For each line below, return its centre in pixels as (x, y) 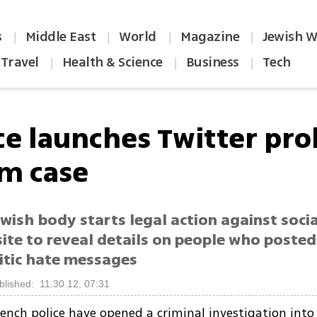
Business (212, 62)
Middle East (60, 37)
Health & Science (112, 62)
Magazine (210, 37)
